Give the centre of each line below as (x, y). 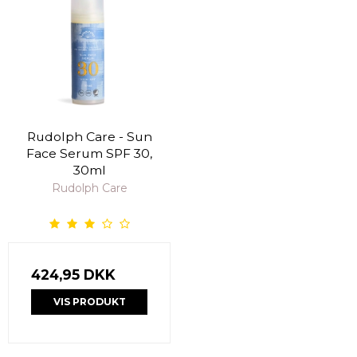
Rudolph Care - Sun (89, 136)
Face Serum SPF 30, (89, 153)
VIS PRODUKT (89, 301)
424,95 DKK (73, 274)
